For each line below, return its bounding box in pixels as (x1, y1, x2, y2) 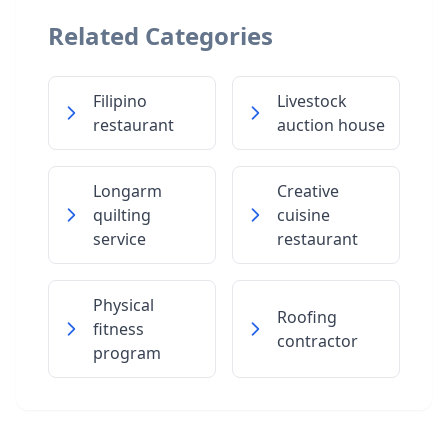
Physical (93, 294, 154, 316)
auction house (277, 114, 385, 136)
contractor (277, 330, 358, 352)
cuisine (277, 204, 330, 226)
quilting (93, 204, 151, 226)
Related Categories (48, 19, 273, 52)
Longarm (93, 180, 162, 202)
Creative (277, 180, 339, 202)
